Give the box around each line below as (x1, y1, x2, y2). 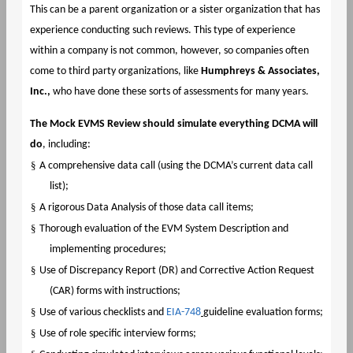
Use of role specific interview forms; (39, 327, 196, 340)
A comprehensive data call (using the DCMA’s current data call (39, 159, 313, 172)
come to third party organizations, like (29, 65, 201, 77)
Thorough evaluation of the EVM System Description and (39, 222, 288, 235)
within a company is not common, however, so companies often (29, 44, 309, 57)
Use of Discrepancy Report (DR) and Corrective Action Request (39, 264, 314, 277)
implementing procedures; (50, 243, 166, 255)
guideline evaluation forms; (203, 306, 323, 318)
